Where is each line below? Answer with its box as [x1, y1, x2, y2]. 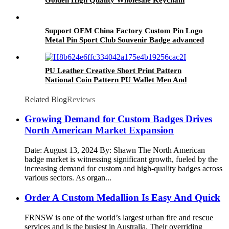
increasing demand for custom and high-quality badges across [25, 164, 222, 173]
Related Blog [25, 95, 67, 104]
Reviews [67, 95, 95, 104]
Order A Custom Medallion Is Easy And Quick [25, 192, 220, 203]
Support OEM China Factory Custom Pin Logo [45, 26, 203, 35]
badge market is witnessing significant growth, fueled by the [25, 155, 218, 164]
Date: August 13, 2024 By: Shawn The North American [25, 146, 205, 155]
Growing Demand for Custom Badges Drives [25, 113, 212, 125]
